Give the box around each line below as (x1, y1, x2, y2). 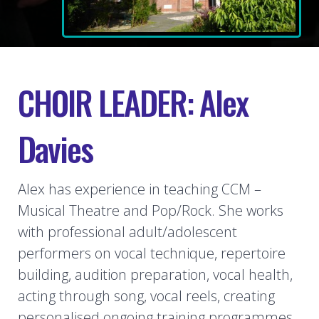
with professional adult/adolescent (18, 221, 237, 241)
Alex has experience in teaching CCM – (18, 179, 261, 199)
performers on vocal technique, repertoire (18, 243, 286, 263)
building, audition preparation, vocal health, (18, 264, 293, 284)
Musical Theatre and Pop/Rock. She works (18, 200, 283, 220)
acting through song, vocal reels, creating (18, 286, 275, 305)
